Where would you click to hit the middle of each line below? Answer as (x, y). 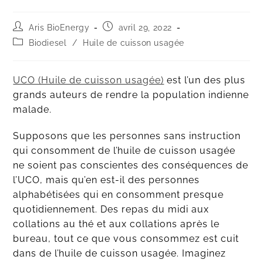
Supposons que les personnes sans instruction (127, 136)
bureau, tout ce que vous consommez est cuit (126, 239)
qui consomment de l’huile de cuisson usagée (124, 151)
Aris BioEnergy (59, 28)
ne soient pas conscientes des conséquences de (131, 166)
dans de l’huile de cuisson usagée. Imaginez (120, 254)
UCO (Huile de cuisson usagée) (89, 80)
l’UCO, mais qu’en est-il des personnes (107, 180)
